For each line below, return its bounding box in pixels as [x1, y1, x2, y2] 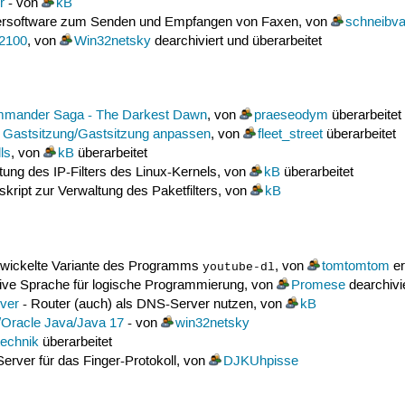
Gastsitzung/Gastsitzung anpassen [2, 127, 211, 144]
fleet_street [257, 127, 323, 144]
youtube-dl [202, 260, 275, 274]
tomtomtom [321, 258, 390, 275]
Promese [290, 277, 345, 294]
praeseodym [253, 108, 328, 125]
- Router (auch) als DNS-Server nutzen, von [18, 296, 286, 313]
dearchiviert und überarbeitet [150, 33, 322, 50]
